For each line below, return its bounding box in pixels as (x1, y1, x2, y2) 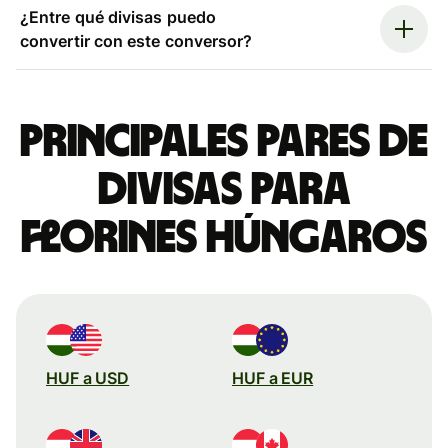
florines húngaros (21, 214, 427, 261)
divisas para (97, 166, 351, 213)
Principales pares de (20, 118, 428, 165)
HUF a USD (46, 367, 130, 388)
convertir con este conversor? (20, 30, 253, 51)
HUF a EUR (232, 367, 314, 388)
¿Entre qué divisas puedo (20, 6, 216, 27)
